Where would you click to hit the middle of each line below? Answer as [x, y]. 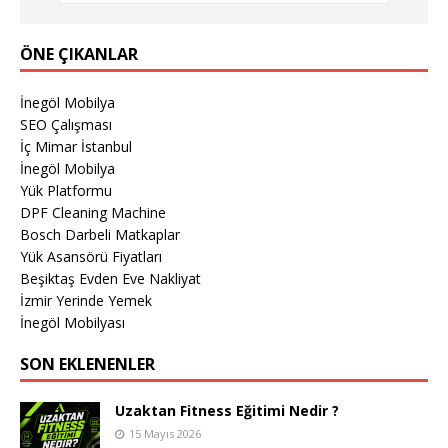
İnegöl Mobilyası [72, 323]
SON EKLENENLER [87, 364]
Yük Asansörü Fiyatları [91, 257]
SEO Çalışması [66, 125]
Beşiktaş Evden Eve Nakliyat [110, 279]
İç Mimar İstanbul [76, 147]
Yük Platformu [66, 191]
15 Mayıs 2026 [165, 434]
